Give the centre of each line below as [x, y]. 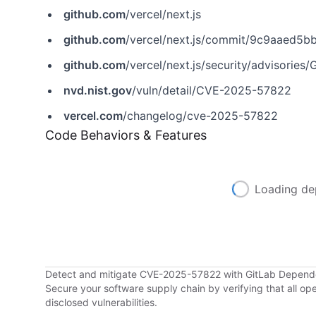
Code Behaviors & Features [126, 135]
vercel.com [93, 116]
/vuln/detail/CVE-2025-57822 [212, 90]
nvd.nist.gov [98, 90]
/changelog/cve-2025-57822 [200, 116]
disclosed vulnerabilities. [101, 302]
